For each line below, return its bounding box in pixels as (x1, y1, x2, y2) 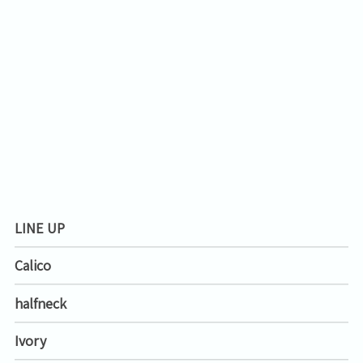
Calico (15, 256, 51, 275)
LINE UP (15, 218, 65, 237)
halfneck (15, 293, 66, 313)
